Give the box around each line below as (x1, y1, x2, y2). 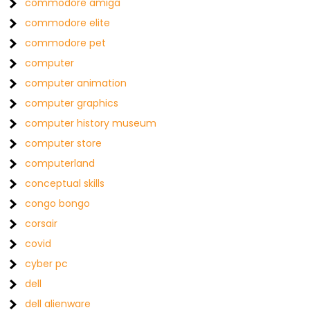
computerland (25, 156, 95, 170)
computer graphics (25, 96, 119, 110)
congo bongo (25, 197, 91, 210)
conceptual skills (25, 176, 105, 190)
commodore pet (25, 36, 107, 50)
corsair (25, 217, 58, 230)
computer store (25, 136, 102, 150)
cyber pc (25, 257, 69, 271)
